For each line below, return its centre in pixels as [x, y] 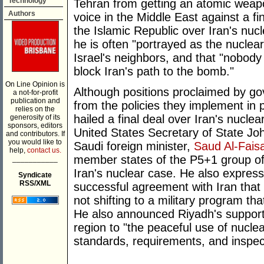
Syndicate [35, 175]
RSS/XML [35, 183]
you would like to [35, 142]
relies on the [35, 109]
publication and [35, 101]
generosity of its [35, 117]
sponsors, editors [35, 126]
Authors [22, 14]
